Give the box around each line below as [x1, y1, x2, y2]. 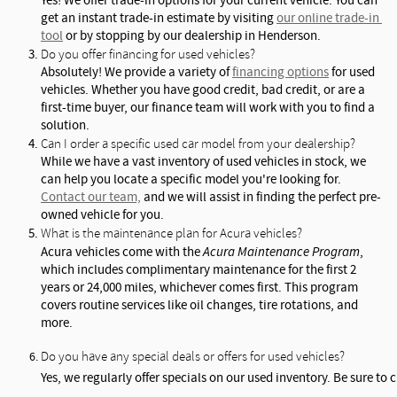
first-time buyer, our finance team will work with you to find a [41, 98, 375, 117]
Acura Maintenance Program [203, 243, 360, 260]
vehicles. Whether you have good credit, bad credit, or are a [41, 81, 365, 99]
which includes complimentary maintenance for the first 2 [41, 261, 356, 279]
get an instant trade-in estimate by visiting [41, 9, 276, 27]
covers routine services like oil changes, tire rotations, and [41, 296, 358, 315]
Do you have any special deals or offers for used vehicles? [41, 348, 345, 364]
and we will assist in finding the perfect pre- [141, 188, 381, 206]
